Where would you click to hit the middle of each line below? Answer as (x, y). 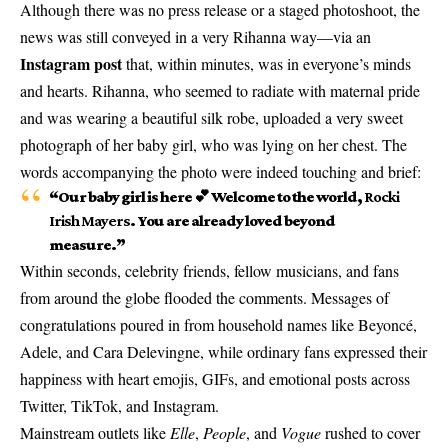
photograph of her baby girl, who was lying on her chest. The (213, 145)
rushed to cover (370, 433)
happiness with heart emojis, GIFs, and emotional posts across (215, 379)
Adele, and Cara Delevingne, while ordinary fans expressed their (223, 352)
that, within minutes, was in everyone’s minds (266, 64)
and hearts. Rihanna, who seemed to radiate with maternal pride (220, 91)
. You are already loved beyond (232, 221)
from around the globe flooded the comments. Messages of (204, 298)
